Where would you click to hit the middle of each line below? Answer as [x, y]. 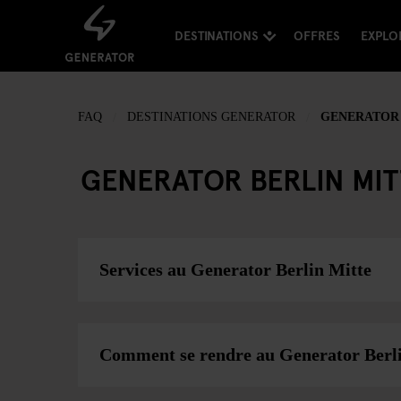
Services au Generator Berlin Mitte [235, 269]
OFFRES [317, 36]
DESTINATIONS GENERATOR [211, 117]
